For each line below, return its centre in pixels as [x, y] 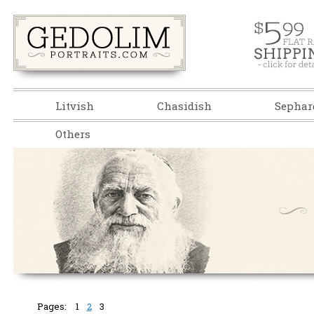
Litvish [74, 106]
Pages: [52, 306]
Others [73, 134]
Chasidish [184, 106]
